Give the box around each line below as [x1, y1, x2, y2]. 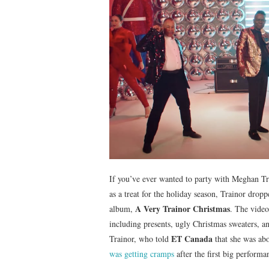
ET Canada [171, 232, 213, 245]
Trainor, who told [109, 232, 171, 244]
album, [109, 202, 135, 214]
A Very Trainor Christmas [135, 202, 230, 215]
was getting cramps [109, 247, 174, 259]
